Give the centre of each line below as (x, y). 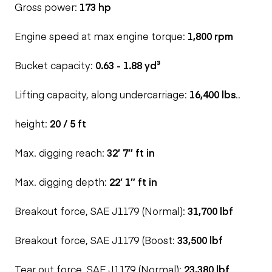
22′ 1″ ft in (133, 182)
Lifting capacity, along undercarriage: (102, 94)
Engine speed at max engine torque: (101, 36)
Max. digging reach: (61, 152)
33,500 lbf (200, 240)
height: (32, 123)
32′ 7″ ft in (131, 152)
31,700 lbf (210, 211)
